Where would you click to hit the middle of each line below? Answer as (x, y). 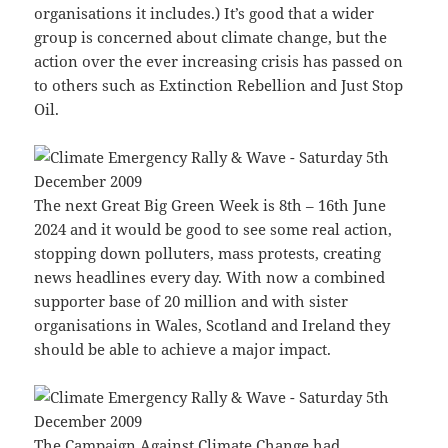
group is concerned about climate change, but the (211, 37)
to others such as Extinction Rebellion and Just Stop (219, 85)
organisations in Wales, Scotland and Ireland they (212, 325)
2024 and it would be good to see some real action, (213, 229)
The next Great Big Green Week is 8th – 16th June (210, 205)
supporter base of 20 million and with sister (191, 301)
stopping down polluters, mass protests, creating (208, 253)
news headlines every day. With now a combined (210, 277)
